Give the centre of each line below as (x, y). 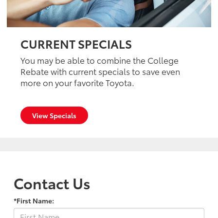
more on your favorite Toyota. (77, 82)
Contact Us (52, 183)
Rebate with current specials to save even (100, 71)
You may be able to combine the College (100, 60)
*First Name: (34, 201)
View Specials (54, 116)
